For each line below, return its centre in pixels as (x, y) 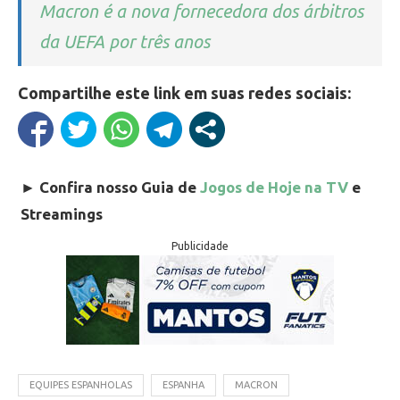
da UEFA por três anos (125, 41)
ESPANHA (183, 384)
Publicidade (200, 246)
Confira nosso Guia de (120, 187)
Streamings (62, 213)
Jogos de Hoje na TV (274, 187)
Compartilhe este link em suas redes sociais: (184, 92)
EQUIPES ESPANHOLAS (81, 384)
